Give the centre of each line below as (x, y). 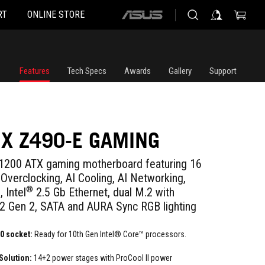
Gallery (180, 71)
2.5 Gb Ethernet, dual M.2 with (104, 192)
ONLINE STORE (56, 14)
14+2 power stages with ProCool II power (102, 258)
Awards (138, 71)
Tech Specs (87, 71)
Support (223, 71)
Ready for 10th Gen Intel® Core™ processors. (109, 234)
